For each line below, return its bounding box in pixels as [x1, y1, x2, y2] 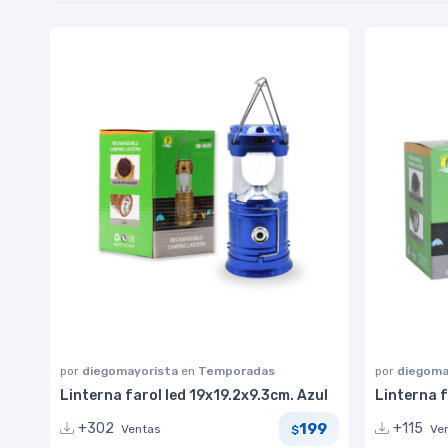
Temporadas [198, 364, 275, 379]
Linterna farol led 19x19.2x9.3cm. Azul [60, 387, 328, 405]
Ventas [121, 422, 161, 437]
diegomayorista [82, 364, 181, 379]
